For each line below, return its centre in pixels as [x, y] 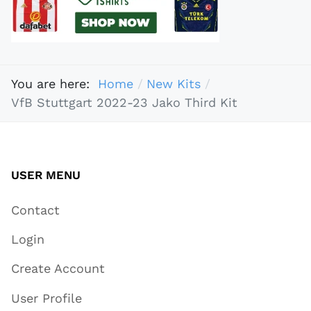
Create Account [58, 269]
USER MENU [46, 175]
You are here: [54, 84]
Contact [35, 210]
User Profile [47, 298]
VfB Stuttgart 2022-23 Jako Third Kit [124, 103]
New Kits [173, 84]
